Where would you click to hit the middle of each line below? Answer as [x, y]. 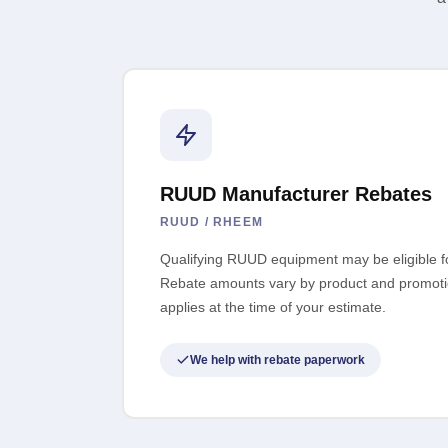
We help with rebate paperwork [277, 360]
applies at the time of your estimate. [272, 307]
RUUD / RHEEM [211, 222]
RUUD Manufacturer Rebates [295, 194]
